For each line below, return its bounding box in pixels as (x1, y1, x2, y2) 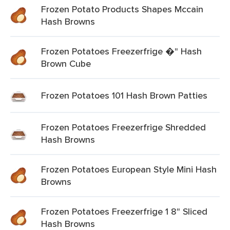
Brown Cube (41, 57, 91, 70)
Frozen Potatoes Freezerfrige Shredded (41, 121, 206, 133)
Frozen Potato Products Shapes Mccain (41, 3, 203, 15)
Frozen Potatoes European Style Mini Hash (41, 163, 217, 176)
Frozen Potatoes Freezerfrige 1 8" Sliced (41, 205, 207, 218)
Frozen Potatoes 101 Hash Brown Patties (41, 89, 207, 102)
